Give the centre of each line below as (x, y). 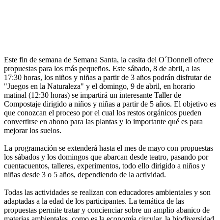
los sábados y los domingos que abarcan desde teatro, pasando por (106, 157)
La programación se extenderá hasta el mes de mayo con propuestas (109, 148)
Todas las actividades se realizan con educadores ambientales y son (107, 192)
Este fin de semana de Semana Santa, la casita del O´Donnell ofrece (109, 59)
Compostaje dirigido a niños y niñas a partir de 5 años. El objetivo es (110, 104)
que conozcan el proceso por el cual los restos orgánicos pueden (103, 112)
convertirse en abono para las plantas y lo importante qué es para (103, 121)
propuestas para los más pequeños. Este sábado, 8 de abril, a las (102, 68)
